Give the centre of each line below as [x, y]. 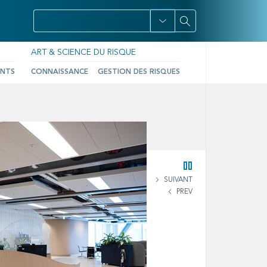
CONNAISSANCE [60, 72]
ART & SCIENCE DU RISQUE [83, 52]
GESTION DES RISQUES [139, 72]
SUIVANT [178, 180]
